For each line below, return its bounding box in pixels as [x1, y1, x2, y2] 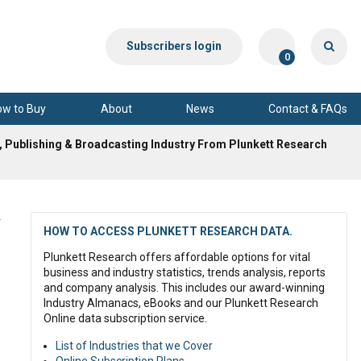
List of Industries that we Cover [56, 339, 213, 352]
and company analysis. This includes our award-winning [44, 281, 325, 294]
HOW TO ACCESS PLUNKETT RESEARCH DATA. [44, 225, 293, 238]
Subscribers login [127, 39, 222, 52]
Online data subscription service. [44, 312, 207, 325]
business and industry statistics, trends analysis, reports [44, 266, 326, 279]
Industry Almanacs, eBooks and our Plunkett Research [44, 297, 318, 309]
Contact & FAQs [268, 102, 347, 115]
